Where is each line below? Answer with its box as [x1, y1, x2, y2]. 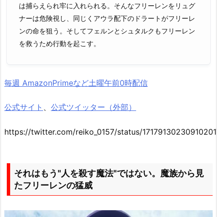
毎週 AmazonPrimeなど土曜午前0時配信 [4, 77, 148, 88]
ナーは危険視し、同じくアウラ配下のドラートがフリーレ [19, 14, 195, 23]
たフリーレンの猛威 [14, 180, 93, 191]
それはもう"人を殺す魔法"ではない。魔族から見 [14, 168, 204, 179]
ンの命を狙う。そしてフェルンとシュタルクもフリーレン [19, 27, 195, 35]
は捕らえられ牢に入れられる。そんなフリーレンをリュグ [19, 1, 195, 10]
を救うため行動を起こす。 [19, 39, 100, 48]
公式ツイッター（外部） [51, 102, 136, 112]
